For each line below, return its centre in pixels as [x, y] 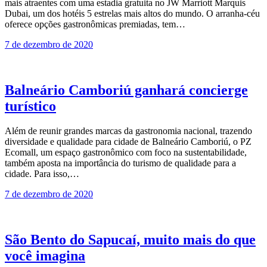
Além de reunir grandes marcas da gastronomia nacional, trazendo [128, 131]
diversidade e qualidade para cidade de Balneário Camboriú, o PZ [128, 142]
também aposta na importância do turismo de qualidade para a [120, 163]
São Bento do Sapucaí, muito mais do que [130, 240]
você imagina [45, 256]
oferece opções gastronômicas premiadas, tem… [95, 24]
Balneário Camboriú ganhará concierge [126, 90]
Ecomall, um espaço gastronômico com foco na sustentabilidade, [126, 153]
